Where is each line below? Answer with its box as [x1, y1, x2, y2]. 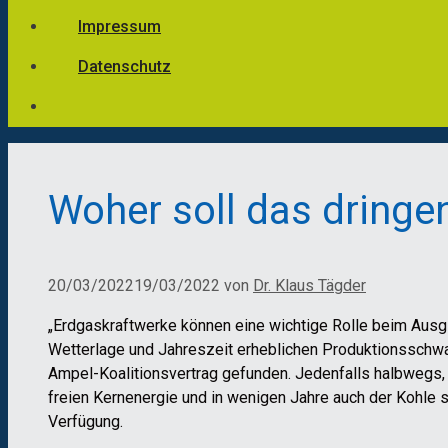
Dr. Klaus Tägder [253, 276, 366, 296]
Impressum [78, 17, 161, 36]
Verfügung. [48, 412, 123, 432]
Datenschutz [78, 57, 171, 76]
